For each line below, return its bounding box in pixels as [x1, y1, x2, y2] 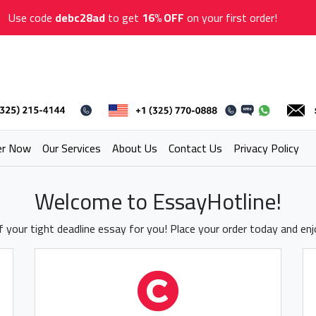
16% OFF [141, 7, 184, 28]
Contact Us [169, 138, 222, 159]
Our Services [42, 138, 101, 159]
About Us [112, 138, 157, 159]
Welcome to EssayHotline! [35, 180, 281, 222]
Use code [8, 7, 55, 28]
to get [104, 7, 142, 28]
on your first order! [183, 7, 277, 28]
